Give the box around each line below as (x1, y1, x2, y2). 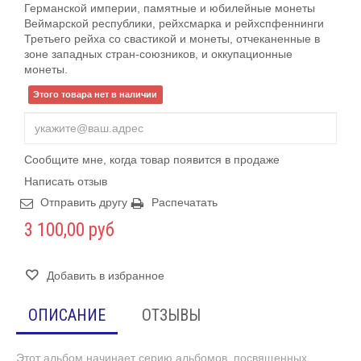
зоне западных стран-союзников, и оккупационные (24, 47, 293, 60)
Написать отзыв (24, 174, 107, 188)
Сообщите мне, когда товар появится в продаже (24, 152, 280, 166)
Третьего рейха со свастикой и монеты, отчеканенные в (24, 31, 320, 45)
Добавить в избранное (44, 268, 164, 282)
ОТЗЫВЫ (142, 305, 201, 325)
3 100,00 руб (24, 218, 114, 241)
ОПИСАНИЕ (28, 305, 106, 325)
